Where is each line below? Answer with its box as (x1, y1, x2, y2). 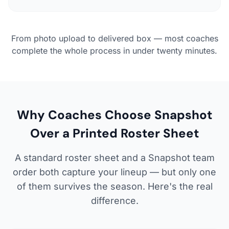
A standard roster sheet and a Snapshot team (14, 152, 215, 163)
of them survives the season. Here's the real (16, 180, 213, 192)
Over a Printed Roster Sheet (30, 125, 199, 141)
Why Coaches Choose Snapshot (17, 106, 212, 123)
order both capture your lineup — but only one (13, 166, 216, 177)
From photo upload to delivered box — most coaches (11, 33, 218, 43)
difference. (90, 195, 139, 206)
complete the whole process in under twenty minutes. (12, 45, 217, 56)
